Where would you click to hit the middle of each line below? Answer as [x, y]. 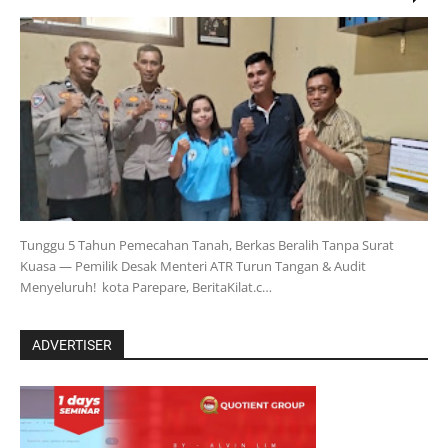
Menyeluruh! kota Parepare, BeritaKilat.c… [146, 286]
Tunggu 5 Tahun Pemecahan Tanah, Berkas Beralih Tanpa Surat [207, 244]
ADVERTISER [72, 344]
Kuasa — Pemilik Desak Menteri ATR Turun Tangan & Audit [193, 265]
